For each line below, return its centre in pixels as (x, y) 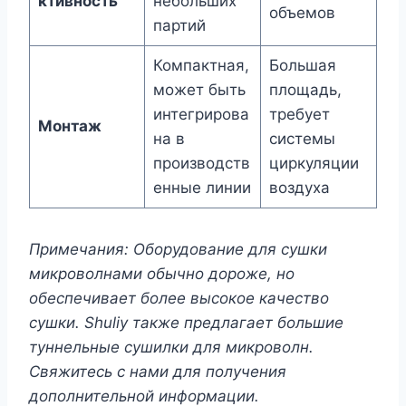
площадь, (305, 89)
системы (302, 138)
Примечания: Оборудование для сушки (178, 249)
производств (201, 163)
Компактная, (201, 65)
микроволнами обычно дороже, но (162, 273)
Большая (302, 65)
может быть (199, 89)
